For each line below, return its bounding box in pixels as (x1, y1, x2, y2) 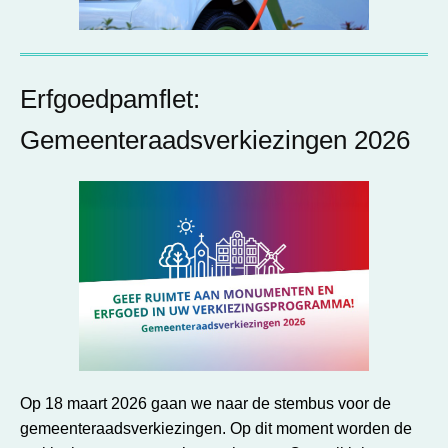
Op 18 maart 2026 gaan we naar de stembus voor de (20, 395, 391, 412)
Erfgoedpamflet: (20, 84, 200, 114)
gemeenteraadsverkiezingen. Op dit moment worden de (20, 420, 412, 437)
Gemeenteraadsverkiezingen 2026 (20, 125, 410, 155)
